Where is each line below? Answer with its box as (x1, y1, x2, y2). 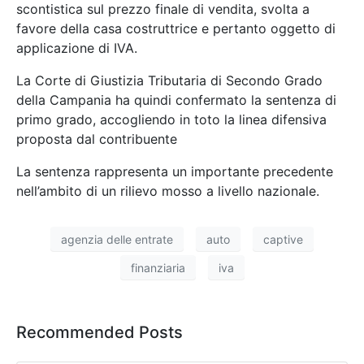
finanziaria (130, 260, 185, 275)
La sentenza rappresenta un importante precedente (16, 163, 333, 180)
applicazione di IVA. (16, 40, 137, 57)
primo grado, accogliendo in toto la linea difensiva (16, 111, 327, 128)
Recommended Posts (16, 323, 183, 343)
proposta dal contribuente (16, 131, 177, 148)
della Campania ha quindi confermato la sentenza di (16, 92, 336, 109)
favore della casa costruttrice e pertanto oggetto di (16, 20, 336, 37)
